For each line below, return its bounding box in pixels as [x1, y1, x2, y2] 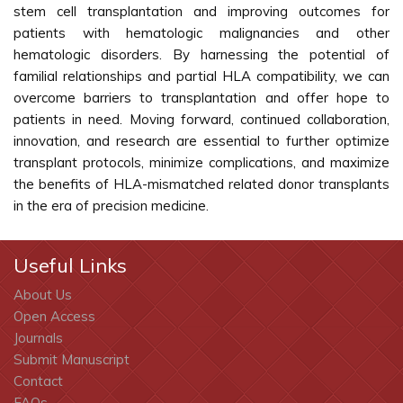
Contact [13, 372, 63, 390]
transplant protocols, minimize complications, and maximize [13, 154, 390, 171]
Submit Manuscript [13, 351, 130, 368]
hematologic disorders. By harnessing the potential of [13, 46, 390, 63]
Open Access [13, 308, 95, 325]
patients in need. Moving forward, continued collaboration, [13, 111, 390, 128]
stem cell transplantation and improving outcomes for [13, 3, 390, 20]
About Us [13, 286, 72, 303]
